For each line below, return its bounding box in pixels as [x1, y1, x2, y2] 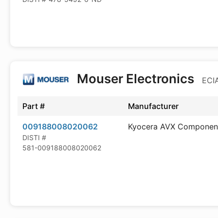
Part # [22, 101, 45, 111]
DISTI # [22, 133, 46, 142]
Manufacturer [128, 101, 179, 111]
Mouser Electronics [74, 71, 197, 86]
